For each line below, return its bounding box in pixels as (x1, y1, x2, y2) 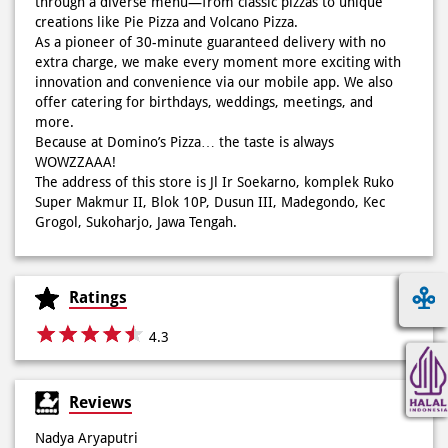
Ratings (69, 288, 127, 308)
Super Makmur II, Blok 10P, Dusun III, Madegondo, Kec (35, 193, 385, 210)
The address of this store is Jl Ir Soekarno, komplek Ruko (35, 173, 394, 190)
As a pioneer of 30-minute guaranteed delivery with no (35, 33, 386, 50)
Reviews (69, 392, 132, 412)
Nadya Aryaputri (35, 429, 138, 446)
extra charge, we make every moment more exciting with (35, 53, 401, 70)
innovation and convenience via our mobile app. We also (35, 73, 393, 90)
